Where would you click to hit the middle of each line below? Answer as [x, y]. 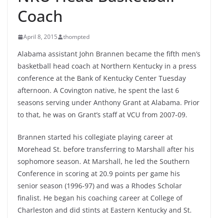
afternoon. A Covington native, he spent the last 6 [98, 90]
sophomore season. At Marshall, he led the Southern [104, 161]
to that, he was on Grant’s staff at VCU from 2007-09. [102, 115]
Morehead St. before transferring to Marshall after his [106, 149]
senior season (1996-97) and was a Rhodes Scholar [100, 186]
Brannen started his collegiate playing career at [95, 137]
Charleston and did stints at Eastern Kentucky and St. [105, 210]
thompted [76, 37]
